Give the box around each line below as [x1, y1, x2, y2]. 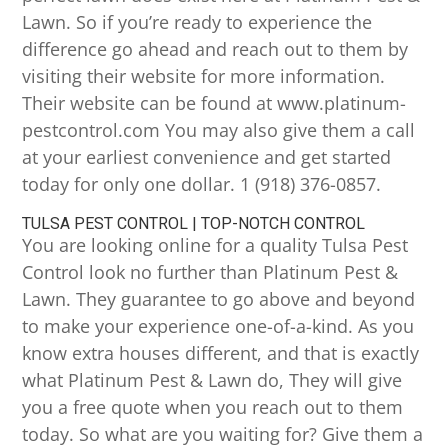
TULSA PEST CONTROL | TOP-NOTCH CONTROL [22, 214, 366, 234]
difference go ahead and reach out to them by [22, 37, 409, 62]
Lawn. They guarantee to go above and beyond [22, 287, 416, 312]
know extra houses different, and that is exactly [22, 341, 420, 366]
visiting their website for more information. [22, 64, 386, 89]
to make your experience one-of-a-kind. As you [22, 314, 415, 339]
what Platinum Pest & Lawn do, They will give [22, 368, 403, 393]
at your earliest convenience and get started [22, 145, 392, 170]
